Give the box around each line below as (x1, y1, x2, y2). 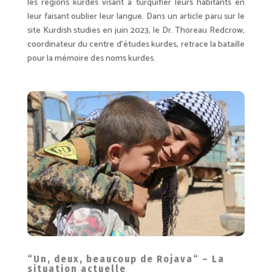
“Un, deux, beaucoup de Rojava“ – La (27, 253, 225, 265)
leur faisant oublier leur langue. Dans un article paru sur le (27, 9, 245, 24)
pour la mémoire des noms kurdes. (27, 51, 155, 66)
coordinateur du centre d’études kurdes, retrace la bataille (27, 37, 245, 52)
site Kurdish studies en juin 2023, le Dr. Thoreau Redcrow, (27, 23, 245, 38)
